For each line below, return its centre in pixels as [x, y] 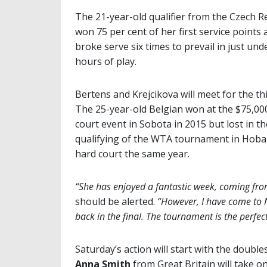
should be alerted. [115, 201]
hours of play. [106, 61]
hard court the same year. [132, 153]
